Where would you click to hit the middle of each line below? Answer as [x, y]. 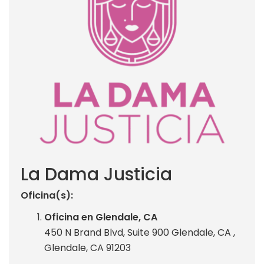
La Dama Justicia [96, 174]
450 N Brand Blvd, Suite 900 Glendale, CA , [140, 232]
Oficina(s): [47, 195]
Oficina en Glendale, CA [101, 217]
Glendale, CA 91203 [88, 248]
